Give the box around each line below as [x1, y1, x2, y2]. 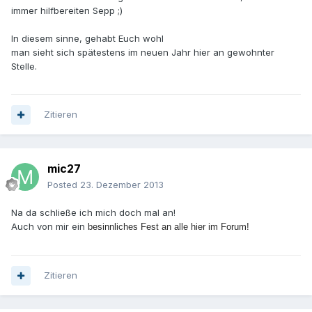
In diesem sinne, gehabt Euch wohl [11, 33, 164, 45]
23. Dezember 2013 [80, 179, 164, 191]
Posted [47, 179, 80, 191]
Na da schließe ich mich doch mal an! [11, 207, 175, 219]
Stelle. [11, 61, 37, 72]
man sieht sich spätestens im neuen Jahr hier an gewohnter [11, 47, 274, 58]
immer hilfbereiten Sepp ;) [11, 5, 123, 17]
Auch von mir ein [11, 221, 88, 233]
